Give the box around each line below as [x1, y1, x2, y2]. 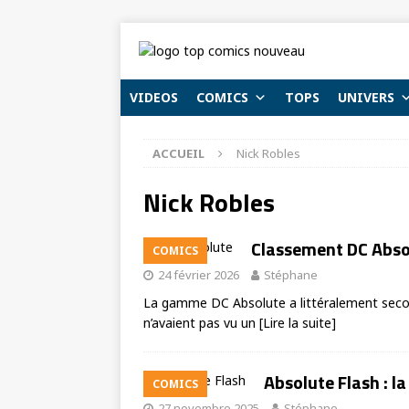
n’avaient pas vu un [143, 314, 259, 331]
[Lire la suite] [259, 314, 336, 331]
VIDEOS [130, 89, 178, 106]
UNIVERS [338, 89, 394, 106]
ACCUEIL [152, 145, 204, 162]
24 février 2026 [158, 267, 239, 283]
